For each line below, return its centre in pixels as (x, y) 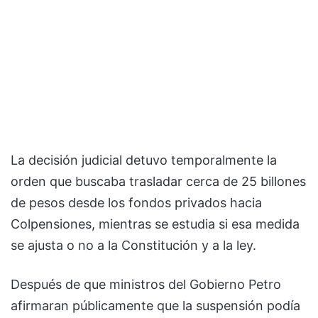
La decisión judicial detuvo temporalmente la (144, 160)
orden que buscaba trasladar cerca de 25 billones (158, 181)
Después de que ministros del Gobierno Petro (146, 284)
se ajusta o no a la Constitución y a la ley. (133, 245)
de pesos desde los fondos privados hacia (136, 202)
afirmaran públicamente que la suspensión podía (155, 305)
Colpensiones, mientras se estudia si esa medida (155, 224)
